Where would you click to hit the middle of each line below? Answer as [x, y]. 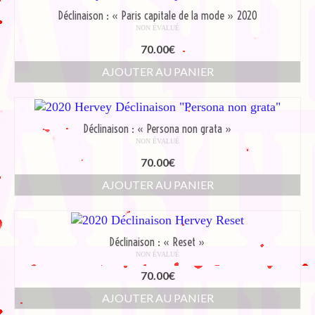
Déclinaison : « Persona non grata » [157, 128]
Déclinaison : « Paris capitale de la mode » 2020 [157, 15]
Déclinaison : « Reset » [157, 242]
